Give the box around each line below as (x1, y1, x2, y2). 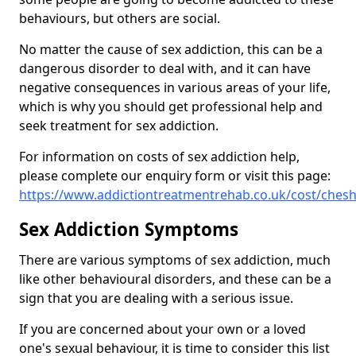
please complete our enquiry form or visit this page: (19, 167, 331, 185)
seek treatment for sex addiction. (19, 117, 219, 135)
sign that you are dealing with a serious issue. (19, 289, 293, 308)
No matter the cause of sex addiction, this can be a (19, 41, 323, 59)
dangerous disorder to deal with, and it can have (19, 60, 311, 78)
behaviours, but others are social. (19, 10, 220, 28)
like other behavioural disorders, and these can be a (19, 270, 331, 288)
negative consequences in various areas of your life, (19, 79, 331, 97)
